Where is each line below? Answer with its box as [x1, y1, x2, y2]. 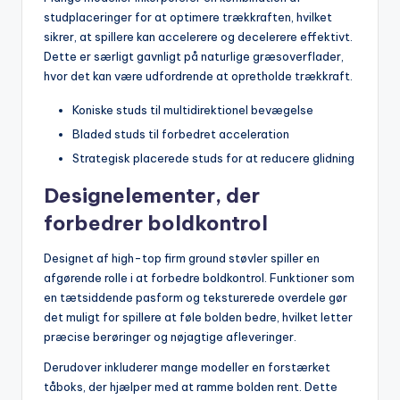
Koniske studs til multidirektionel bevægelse [72, 102, 313, 117]
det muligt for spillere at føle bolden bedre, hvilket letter [44, 309, 353, 324]
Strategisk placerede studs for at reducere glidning [72, 150, 354, 165]
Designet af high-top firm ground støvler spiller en [44, 250, 320, 265]
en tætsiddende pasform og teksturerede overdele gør [44, 289, 347, 304]
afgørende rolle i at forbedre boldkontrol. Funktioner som [44, 270, 354, 285]
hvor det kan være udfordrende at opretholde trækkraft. [44, 68, 353, 83]
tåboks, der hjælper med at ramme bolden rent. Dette [44, 379, 337, 394]
